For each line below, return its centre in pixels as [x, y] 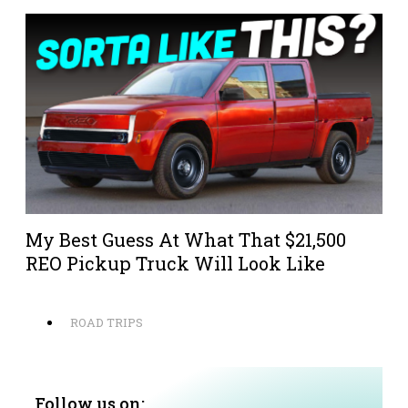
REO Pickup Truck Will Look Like [175, 264]
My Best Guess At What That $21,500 [186, 240]
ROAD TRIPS [107, 323]
